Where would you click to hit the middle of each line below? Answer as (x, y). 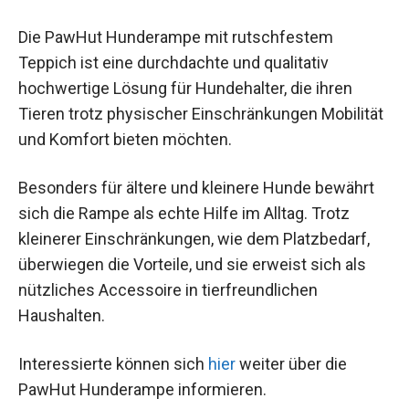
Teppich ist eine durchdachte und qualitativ (173, 62)
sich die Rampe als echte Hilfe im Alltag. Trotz (184, 213)
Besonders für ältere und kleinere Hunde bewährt (196, 187)
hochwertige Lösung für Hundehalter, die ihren (185, 88)
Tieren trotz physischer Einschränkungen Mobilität (201, 113)
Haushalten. (62, 315)
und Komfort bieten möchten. (125, 139)
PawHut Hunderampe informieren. (142, 389)
